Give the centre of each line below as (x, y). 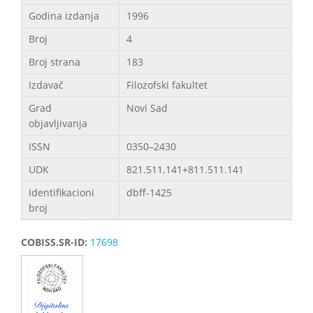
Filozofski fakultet (167, 85)
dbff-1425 (149, 192)
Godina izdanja (64, 15)
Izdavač (46, 85)
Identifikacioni (61, 192)
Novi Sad (147, 108)
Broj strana (54, 61)
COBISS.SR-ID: (56, 242)
